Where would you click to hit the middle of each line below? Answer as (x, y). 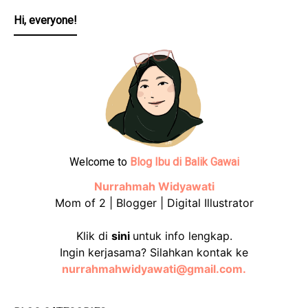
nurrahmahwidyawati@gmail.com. (154, 268)
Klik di (93, 235)
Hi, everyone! (45, 21)
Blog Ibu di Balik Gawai (184, 162)
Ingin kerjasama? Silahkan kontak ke (154, 252)
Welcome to (99, 162)
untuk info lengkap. (182, 235)
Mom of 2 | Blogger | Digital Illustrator (154, 202)
